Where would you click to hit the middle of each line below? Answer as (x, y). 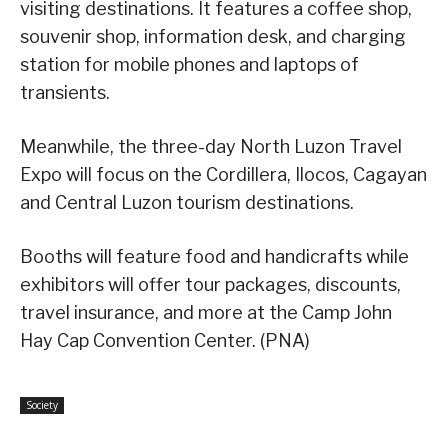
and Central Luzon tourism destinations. (187, 202)
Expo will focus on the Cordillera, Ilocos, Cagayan (223, 174)
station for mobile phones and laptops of (189, 64)
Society (42, 404)
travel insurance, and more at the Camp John (206, 312)
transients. (65, 92)
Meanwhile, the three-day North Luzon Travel (211, 146)
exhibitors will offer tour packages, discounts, (210, 284)
